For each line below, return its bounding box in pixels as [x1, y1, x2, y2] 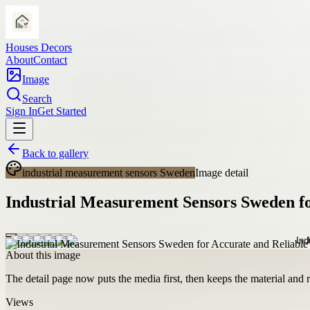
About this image [6, 248, 80, 261]
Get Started [37, 105, 86, 117]
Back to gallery [22, 147, 89, 159]
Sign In [6, 105, 37, 117]
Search [22, 93, 52, 104]
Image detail [195, 167, 248, 179]
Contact [33, 54, 67, 66]
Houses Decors [6, 42, 72, 53]
